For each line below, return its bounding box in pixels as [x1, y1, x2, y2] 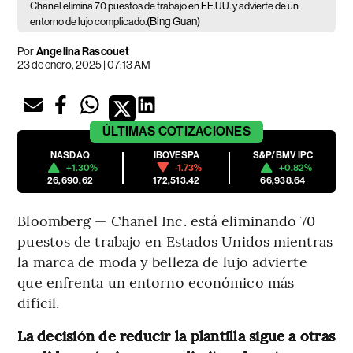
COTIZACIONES [158, 123, 251, 139]
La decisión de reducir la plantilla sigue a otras [17, 325, 336, 345]
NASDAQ [50, 149, 91, 161]
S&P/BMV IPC [252, 149, 314, 161]
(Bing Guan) [147, 14, 201, 28]
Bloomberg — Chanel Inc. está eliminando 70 [17, 210, 316, 230]
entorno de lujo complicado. [30, 15, 147, 28]
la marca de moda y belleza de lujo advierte [17, 251, 307, 271]
